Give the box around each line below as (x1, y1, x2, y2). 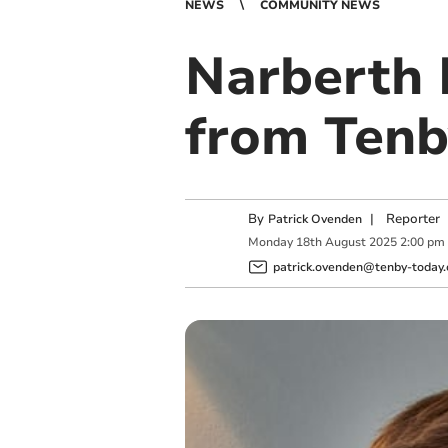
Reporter (385, 210, 440, 228)
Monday (247, 234, 293, 251)
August (324, 234, 366, 251)
